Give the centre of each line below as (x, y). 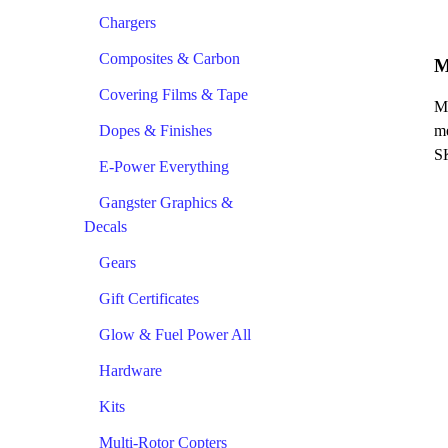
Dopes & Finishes (155, 130)
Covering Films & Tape (173, 94)
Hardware (130, 370)
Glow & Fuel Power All (175, 334)
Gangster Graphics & (166, 202)
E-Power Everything (164, 166)
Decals (105, 226)
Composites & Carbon (169, 58)
